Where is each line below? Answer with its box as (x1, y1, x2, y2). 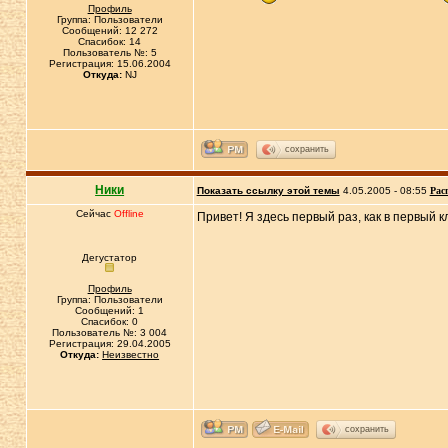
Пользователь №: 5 (62, 47, 157, 58)
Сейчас (75, 208, 114, 219)
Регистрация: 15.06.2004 (48, 58, 171, 69)
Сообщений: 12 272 (61, 25, 158, 36)
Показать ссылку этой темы (196, 185, 340, 196)
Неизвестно (102, 349, 160, 360)
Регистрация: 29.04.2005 (48, 338, 171, 349)
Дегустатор (82, 252, 138, 263)
